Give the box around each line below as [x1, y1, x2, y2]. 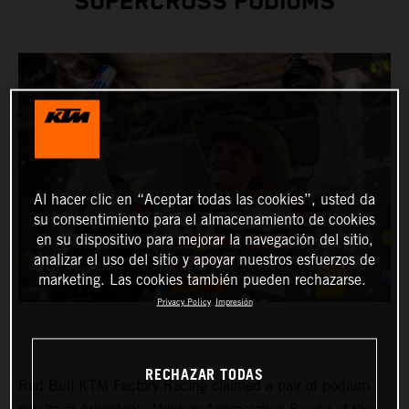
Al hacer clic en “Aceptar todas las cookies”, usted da [34, 190, 375, 208]
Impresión [215, 296, 253, 307]
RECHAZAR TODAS [144, 361, 264, 390]
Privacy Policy [156, 296, 211, 307]
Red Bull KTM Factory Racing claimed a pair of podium [18, 377, 370, 395]
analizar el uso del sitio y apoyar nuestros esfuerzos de [34, 250, 375, 268]
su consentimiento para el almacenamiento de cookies [34, 210, 375, 228]
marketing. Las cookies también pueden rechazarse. [38, 270, 366, 288]
